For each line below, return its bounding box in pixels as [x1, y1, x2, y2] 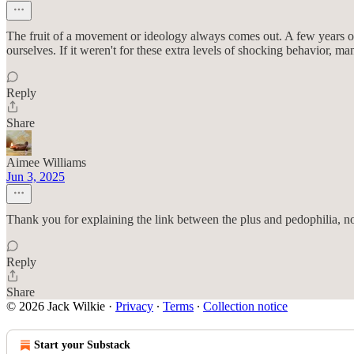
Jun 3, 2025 [6, 170, 65, 183]
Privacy [115, 299, 153, 313]
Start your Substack [34, 339, 130, 351]
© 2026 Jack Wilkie [6, 299, 105, 313]
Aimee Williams [6, 156, 86, 169]
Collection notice [203, 299, 288, 313]
